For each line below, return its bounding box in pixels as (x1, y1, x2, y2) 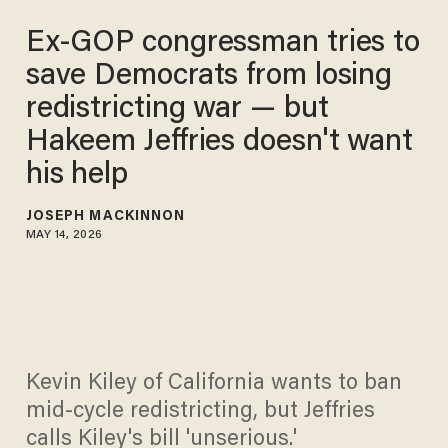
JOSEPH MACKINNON (25, 209, 186, 224)
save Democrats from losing (25, 61, 393, 92)
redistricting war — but (25, 94, 329, 125)
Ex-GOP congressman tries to (25, 28, 421, 59)
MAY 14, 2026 (25, 228, 103, 241)
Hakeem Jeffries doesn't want (25, 127, 413, 158)
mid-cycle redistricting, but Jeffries (25, 401, 375, 424)
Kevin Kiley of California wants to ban (25, 373, 402, 396)
